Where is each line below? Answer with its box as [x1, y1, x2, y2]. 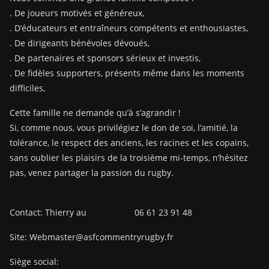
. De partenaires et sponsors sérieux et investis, [10, 52, 201, 64]
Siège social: [10, 256, 59, 267]
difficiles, [10, 82, 45, 94]
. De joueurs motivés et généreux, [10, 7, 144, 19]
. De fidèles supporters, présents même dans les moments [10, 67, 244, 79]
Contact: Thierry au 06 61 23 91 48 [10, 207, 192, 218]
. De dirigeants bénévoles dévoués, [10, 37, 150, 49]
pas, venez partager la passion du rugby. [10, 167, 174, 178]
